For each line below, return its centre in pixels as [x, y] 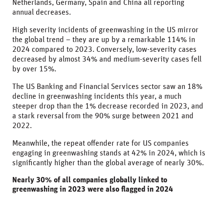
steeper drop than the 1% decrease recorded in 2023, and [108, 106]
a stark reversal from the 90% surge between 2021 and [103, 116]
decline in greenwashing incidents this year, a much [97, 96]
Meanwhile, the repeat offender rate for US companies [100, 143]
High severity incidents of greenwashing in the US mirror [105, 30]
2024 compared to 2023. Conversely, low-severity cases [104, 49]
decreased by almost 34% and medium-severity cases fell [107, 59]
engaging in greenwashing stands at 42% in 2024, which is [109, 153]
